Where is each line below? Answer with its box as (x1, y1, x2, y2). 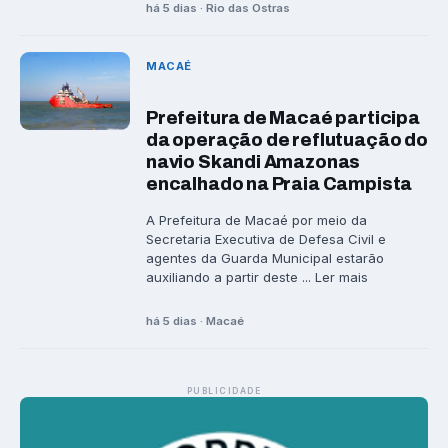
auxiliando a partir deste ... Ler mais (146, 269, 368, 286)
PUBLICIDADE (186, 385, 262, 396)
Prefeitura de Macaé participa (146, 108, 420, 129)
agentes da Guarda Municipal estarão (146, 250, 384, 267)
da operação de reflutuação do (146, 130, 428, 151)
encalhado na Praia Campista (146, 174, 413, 195)
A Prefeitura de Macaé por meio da (146, 212, 367, 229)
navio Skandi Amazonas (146, 152, 361, 173)
